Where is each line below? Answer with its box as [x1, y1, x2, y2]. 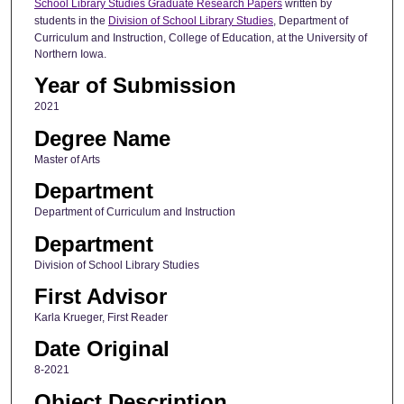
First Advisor [33, 283, 167, 308]
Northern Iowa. [33, 47, 106, 60]
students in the [33, 14, 108, 27]
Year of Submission [33, 73, 236, 98]
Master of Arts [33, 152, 100, 166]
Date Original [33, 336, 170, 362]
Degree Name [33, 125, 170, 151]
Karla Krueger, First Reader [33, 310, 168, 324]
